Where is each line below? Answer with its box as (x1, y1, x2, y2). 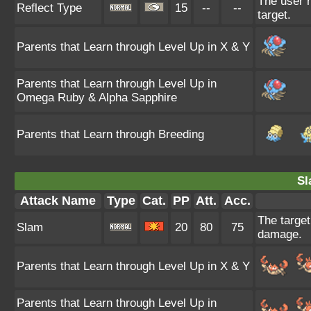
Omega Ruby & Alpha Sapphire (17, 91, 177, 104)
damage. (258, 228, 302, 241)
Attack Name (20, 194, 96, 208)
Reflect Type (17, 1, 82, 15)
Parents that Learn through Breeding (17, 128, 204, 141)
